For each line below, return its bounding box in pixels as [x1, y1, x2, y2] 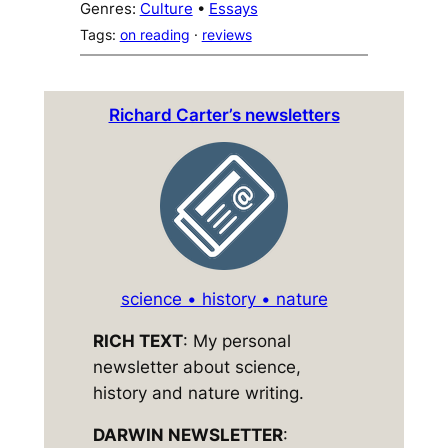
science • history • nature [120, 289, 328, 310]
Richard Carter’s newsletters [108, 104, 340, 125]
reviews [201, 25, 252, 43]
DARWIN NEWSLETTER [93, 425, 284, 446]
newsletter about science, [93, 357, 302, 378]
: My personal [183, 331, 292, 352]
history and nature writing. [93, 383, 305, 404]
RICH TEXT [93, 331, 184, 352]
